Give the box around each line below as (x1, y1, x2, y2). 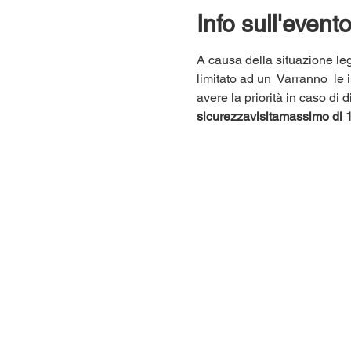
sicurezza (196, 108, 250, 124)
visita (249, 108, 279, 124)
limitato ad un (196, 71, 274, 86)
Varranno (273, 71, 331, 86)
